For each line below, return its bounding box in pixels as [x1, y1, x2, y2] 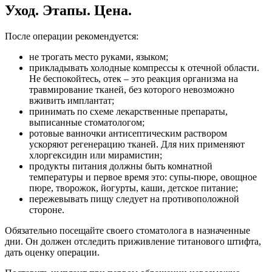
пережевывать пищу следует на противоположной [29, 194, 239, 205]
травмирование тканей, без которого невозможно [29, 84, 234, 95]
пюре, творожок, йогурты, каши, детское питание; [29, 183, 238, 194]
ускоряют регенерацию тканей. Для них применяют [29, 139, 245, 150]
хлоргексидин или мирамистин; [29, 150, 162, 161]
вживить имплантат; [29, 95, 114, 106]
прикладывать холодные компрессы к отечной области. [29, 63, 259, 73]
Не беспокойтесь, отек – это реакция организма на [29, 73, 238, 84]
